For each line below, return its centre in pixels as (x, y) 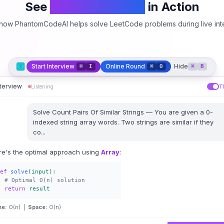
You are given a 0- (183, 112)
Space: (38, 207)
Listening (42, 86)
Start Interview (53, 66)
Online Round (125, 66)
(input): (42, 172)
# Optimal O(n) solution (45, 180)
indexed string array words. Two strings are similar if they (123, 122)
